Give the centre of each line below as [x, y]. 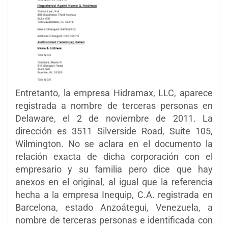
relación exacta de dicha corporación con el [114, 156]
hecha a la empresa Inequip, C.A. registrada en [114, 194]
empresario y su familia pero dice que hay [114, 169]
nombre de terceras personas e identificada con [114, 220]
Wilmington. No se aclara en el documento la [114, 144]
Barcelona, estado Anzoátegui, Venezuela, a [114, 207]
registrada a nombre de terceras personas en [114, 105]
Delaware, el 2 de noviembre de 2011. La [114, 118]
